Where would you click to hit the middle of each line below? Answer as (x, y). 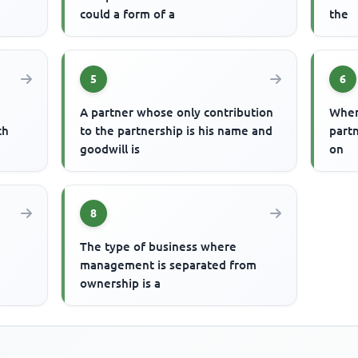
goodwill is (110, 149)
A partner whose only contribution (177, 112)
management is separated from (169, 265)
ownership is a (121, 283)
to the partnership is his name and (177, 130)
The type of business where (159, 246)
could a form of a (128, 14)
